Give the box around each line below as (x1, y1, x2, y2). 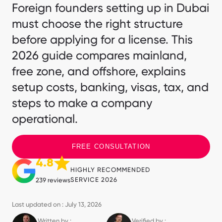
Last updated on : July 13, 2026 (12, 201, 102, 209)
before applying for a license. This (12, 33, 193, 47)
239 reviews (36, 176, 70, 184)
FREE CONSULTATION (71, 143, 151, 151)
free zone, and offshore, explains (12, 64, 186, 79)
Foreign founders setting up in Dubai (12, 1, 209, 15)
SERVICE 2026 (70, 176, 117, 184)
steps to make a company (12, 96, 152, 111)
